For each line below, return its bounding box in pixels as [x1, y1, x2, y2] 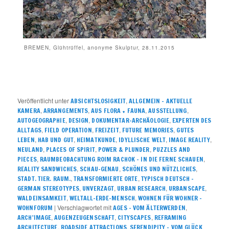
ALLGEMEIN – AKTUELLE [129, 97, 193, 106]
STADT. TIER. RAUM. [17, 174, 71, 184]
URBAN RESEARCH [117, 184, 166, 193]
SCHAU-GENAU [80, 165, 119, 174]
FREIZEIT [95, 126, 119, 135]
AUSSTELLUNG [148, 106, 187, 116]
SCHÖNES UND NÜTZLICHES [122, 165, 196, 174]
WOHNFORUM [17, 203, 53, 213]
